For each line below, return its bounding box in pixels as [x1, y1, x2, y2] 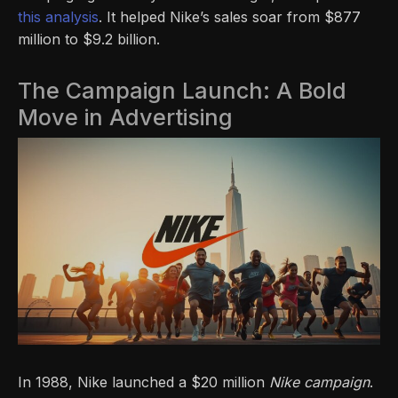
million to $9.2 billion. [18, 30, 160, 49]
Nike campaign [269, 373, 370, 392]
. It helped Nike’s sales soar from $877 [99, 8, 361, 27]
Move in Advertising [18, 104, 233, 131]
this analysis [18, 8, 99, 27]
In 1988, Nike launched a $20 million [18, 373, 269, 392]
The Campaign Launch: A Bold [18, 77, 346, 105]
